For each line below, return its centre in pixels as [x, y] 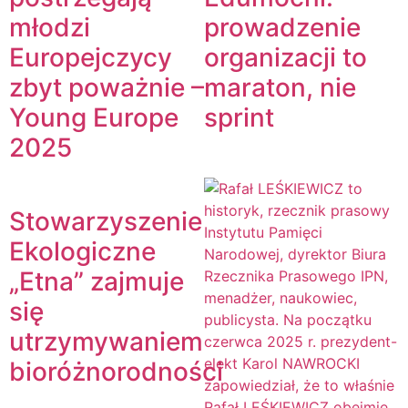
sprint [239, 118]
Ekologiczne [82, 252]
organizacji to [286, 58]
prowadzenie [282, 28]
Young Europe [94, 118]
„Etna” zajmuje [97, 282]
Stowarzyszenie [106, 222]
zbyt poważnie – [107, 88]
